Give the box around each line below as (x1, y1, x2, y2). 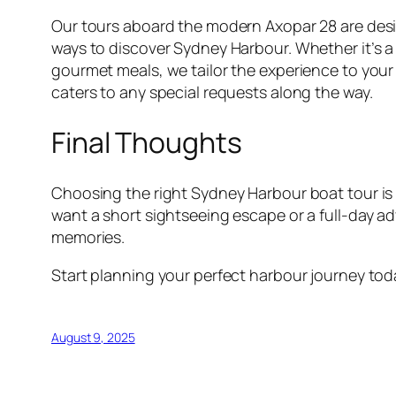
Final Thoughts (51, 123, 242, 163)
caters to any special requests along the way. (51, 80, 373, 103)
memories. (51, 225, 126, 247)
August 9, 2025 (51, 328, 135, 346)
